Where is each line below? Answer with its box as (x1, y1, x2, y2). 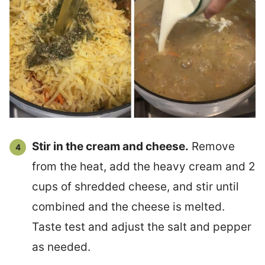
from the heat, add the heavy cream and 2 (32, 160, 256, 174)
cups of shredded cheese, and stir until (32, 180, 239, 194)
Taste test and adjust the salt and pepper (32, 220, 251, 234)
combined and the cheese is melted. (32, 200, 228, 214)
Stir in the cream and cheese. (32, 140, 189, 154)
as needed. (32, 240, 91, 254)
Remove (189, 140, 235, 154)
